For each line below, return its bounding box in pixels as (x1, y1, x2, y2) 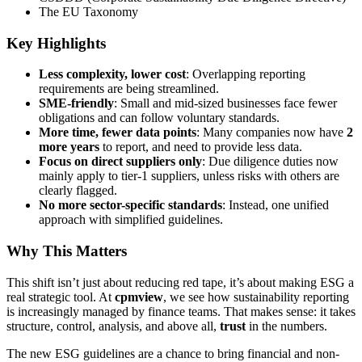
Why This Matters (6, 242, 127, 260)
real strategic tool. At (6, 289, 115, 304)
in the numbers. (246, 318, 327, 333)
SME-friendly (39, 96, 114, 111)
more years (39, 140, 99, 154)
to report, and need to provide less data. (99, 140, 302, 154)
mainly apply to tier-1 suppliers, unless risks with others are (39, 169, 339, 183)
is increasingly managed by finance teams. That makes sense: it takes (6, 304, 356, 318)
